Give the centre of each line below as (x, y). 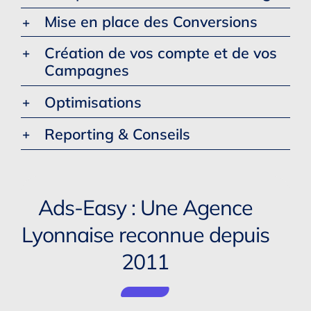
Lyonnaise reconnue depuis (145, 234)
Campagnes (86, 69)
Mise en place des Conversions (151, 22)
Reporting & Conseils (117, 133)
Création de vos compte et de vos (160, 52)
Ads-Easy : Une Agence (145, 207)
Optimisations (93, 101)
